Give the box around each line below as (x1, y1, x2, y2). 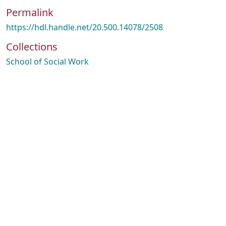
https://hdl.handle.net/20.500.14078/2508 (6, 22, 163, 33)
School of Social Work (6, 56, 89, 67)
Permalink (6, 6, 53, 19)
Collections (6, 40, 58, 53)
